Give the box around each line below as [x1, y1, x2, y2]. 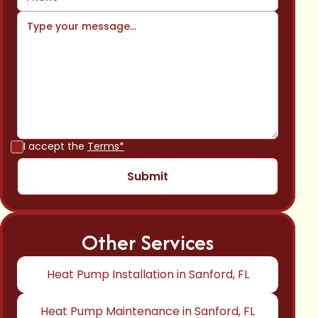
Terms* [87, 139, 124, 153]
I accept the [23, 139, 87, 153]
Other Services [82, 227, 214, 258]
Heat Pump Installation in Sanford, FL [46, 266, 249, 283]
